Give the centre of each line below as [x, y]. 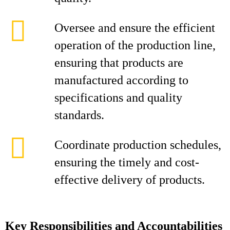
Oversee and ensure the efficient [135, 28]
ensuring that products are [119, 63]
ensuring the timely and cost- [127, 162]
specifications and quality [118, 98]
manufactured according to [121, 80]
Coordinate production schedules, [138, 145]
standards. [79, 115]
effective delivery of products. [130, 180]
